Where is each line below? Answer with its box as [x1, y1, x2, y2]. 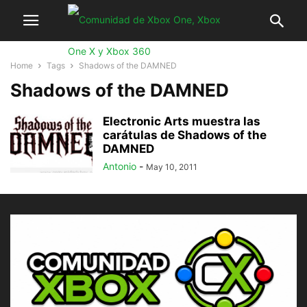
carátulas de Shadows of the [103, 128, 267, 142]
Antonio [103, 160, 136, 172]
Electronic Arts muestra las [103, 114, 260, 128]
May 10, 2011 [146, 162, 197, 172]
